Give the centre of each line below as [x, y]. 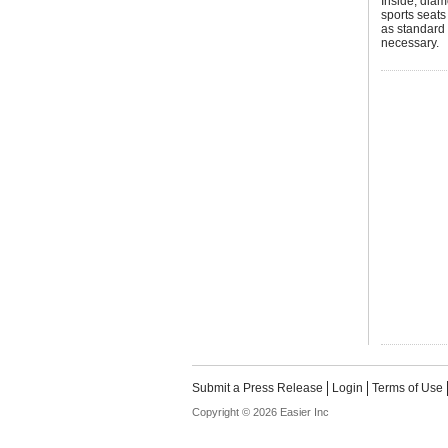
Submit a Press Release [257, 388]
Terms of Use [407, 388]
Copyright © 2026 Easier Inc [260, 412]
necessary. [410, 43]
